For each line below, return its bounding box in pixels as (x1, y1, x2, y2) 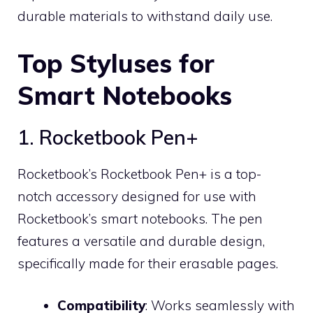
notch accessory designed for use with (17, 187, 256, 205)
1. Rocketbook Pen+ (17, 124, 198, 150)
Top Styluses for (17, 47, 214, 79)
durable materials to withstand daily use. (17, 8, 272, 24)
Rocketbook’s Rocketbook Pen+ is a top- (17, 165, 261, 182)
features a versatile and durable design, (17, 232, 265, 249)
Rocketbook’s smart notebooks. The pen (17, 210, 263, 227)
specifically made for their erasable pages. (17, 254, 278, 272)
